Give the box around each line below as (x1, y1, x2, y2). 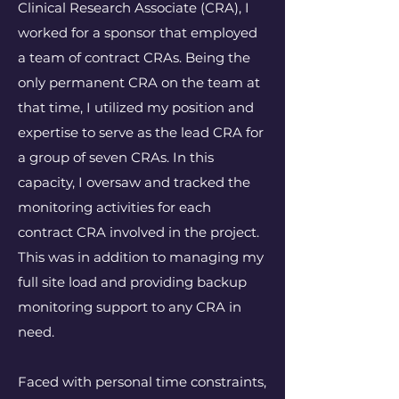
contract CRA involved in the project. (18, 224, 259, 240)
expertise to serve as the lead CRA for (18, 124, 264, 141)
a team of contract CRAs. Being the (18, 49, 250, 66)
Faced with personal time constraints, (18, 373, 266, 390)
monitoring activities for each (18, 199, 211, 216)
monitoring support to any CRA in (18, 298, 241, 315)
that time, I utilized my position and (18, 99, 254, 116)
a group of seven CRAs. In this (18, 149, 214, 166)
